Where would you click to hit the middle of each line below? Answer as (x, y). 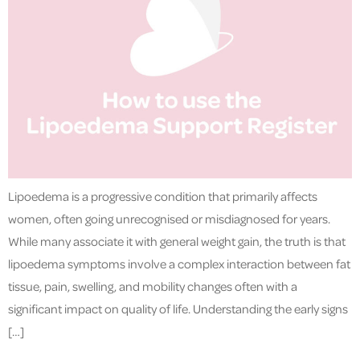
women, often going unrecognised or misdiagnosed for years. (169, 218)
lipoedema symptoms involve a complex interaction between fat (179, 263)
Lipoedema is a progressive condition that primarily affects (163, 196)
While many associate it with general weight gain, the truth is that (177, 241)
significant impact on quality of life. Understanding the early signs (178, 308)
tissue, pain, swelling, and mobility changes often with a (153, 286)
